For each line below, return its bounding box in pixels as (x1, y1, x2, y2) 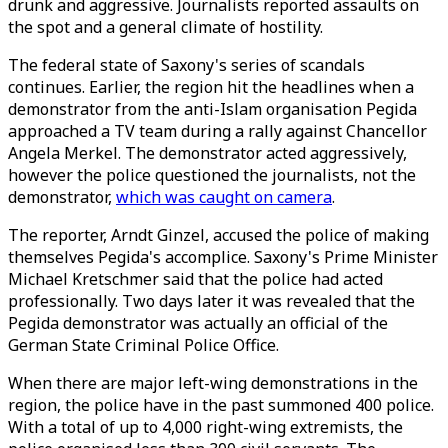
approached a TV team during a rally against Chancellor (8, 120, 427, 142)
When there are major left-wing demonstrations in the (8, 372, 418, 394)
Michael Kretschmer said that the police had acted (8, 268, 383, 290)
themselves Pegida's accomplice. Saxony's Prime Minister (8, 246, 438, 268)
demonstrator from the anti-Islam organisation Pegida (8, 98, 417, 120)
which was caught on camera (116, 186, 332, 208)
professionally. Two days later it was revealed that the (8, 290, 415, 312)
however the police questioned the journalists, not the (8, 164, 416, 186)
